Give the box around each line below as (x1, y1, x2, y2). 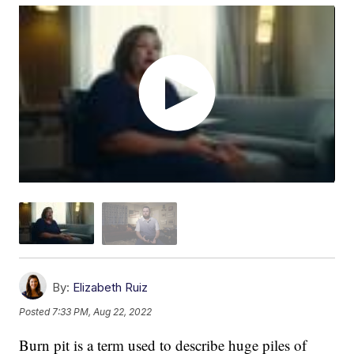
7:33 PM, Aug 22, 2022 (52, 306, 153, 318)
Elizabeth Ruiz (73, 279, 149, 295)
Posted (19, 306, 53, 318)
